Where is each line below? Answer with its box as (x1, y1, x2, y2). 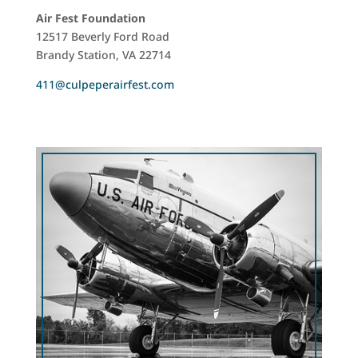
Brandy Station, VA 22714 (35, 47, 171, 62)
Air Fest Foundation (35, 10, 145, 26)
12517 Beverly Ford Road (35, 29, 169, 44)
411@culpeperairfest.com (35, 77, 174, 92)
